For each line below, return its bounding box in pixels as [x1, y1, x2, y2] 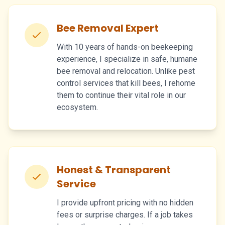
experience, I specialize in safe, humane [57, 54, 197, 64]
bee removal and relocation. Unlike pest [57, 66, 195, 76]
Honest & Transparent [57, 162, 171, 177]
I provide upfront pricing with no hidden [57, 197, 193, 207]
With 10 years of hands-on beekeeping [57, 42, 193, 52]
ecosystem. [57, 102, 98, 112]
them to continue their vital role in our [57, 90, 186, 100]
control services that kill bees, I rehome [57, 78, 195, 88]
